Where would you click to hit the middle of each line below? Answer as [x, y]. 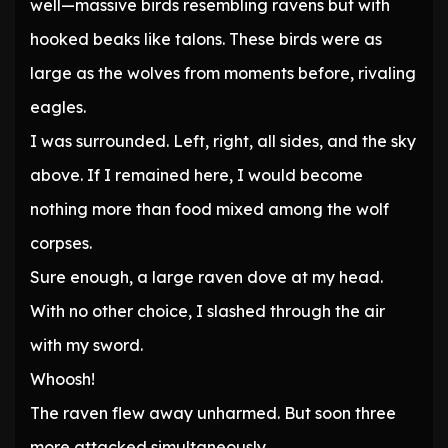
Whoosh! [62, 379]
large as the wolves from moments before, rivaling [223, 73]
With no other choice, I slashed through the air [207, 311]
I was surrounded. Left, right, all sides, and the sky [223, 141]
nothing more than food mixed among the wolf [209, 209]
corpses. [61, 243]
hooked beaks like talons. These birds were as [206, 39]
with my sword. [86, 345]
